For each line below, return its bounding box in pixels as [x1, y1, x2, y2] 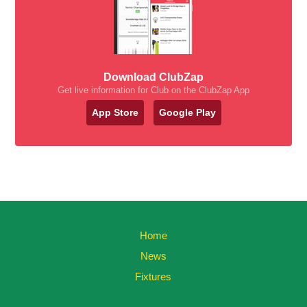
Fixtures [135, 271, 172, 282]
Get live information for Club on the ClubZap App [58, 85, 249, 95]
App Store [91, 107, 138, 118]
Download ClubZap [103, 71, 204, 83]
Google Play [158, 107, 216, 118]
